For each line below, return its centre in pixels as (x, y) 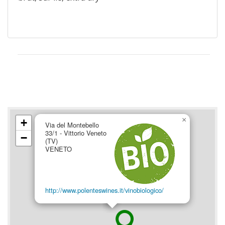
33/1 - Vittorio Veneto (76, 133)
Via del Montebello (72, 125)
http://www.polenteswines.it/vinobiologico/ (104, 190)
